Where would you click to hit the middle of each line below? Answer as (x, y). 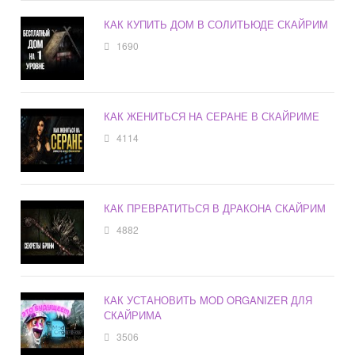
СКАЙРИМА (133, 315)
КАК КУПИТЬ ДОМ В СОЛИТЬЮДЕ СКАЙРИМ (216, 25)
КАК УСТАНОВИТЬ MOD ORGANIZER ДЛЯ (208, 300)
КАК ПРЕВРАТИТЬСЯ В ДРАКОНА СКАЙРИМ (215, 208)
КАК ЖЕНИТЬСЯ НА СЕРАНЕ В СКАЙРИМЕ (212, 116)
